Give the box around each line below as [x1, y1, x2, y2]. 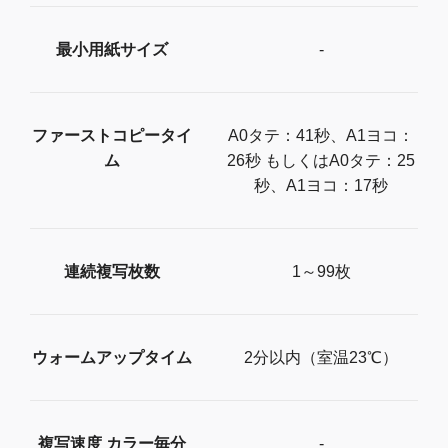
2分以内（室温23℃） [244, 349, 398, 367]
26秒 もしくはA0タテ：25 [227, 152, 415, 170]
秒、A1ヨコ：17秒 [254, 177, 388, 195]
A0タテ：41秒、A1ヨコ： [228, 127, 414, 145]
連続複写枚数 [64, 263, 160, 281]
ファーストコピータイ [32, 127, 192, 145]
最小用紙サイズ [56, 41, 168, 59]
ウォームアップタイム [32, 349, 192, 367]
